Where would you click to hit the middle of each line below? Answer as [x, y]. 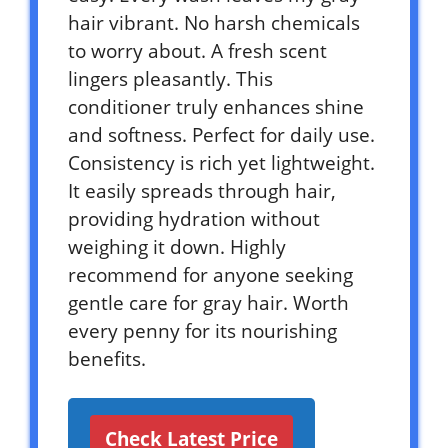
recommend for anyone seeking [210, 274]
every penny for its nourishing [202, 330]
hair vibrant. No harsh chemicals [214, 22]
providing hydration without [194, 218]
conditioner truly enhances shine [216, 106]
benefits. [107, 358]
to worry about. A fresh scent [197, 50]
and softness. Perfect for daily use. [221, 134]
